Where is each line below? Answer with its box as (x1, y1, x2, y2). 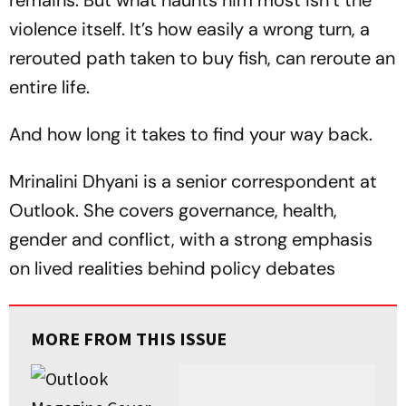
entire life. (9, 75, 90, 99)
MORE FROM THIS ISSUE (31, 327, 227, 350)
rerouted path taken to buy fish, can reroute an (9, 46, 395, 70)
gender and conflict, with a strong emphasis (9, 227, 372, 251)
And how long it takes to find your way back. (9, 122, 372, 146)
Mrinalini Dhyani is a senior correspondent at (9, 169, 377, 193)
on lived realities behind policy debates (9, 256, 335, 280)
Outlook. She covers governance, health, (9, 198, 337, 222)
